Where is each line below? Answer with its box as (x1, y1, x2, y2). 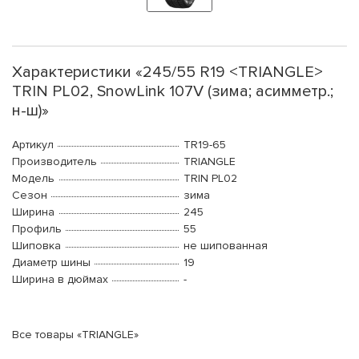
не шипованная (184, 239, 268, 253)
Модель (12, 171, 54, 186)
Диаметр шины (12, 256, 91, 270)
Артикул (12, 138, 54, 152)
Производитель (12, 155, 97, 169)
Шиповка (12, 239, 61, 253)
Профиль (12, 222, 62, 236)
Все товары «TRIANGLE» (12, 328, 139, 342)
